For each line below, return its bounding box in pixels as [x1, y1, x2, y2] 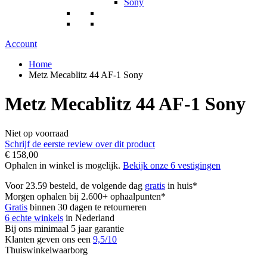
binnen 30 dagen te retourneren [27, 201, 147, 212]
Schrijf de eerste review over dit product [5, 138, 155, 149]
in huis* [165, 180, 197, 191]
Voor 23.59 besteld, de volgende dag [5, 180, 145, 191]
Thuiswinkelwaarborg [5, 244, 88, 255]
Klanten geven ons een [5, 234, 93, 244]
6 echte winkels [5, 212, 63, 223]
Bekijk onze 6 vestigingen [123, 160, 221, 170]
